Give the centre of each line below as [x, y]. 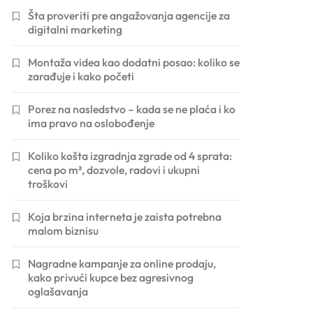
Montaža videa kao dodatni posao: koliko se [134, 62]
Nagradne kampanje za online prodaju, [122, 263]
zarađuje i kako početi [81, 76]
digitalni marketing [75, 29]
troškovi [48, 183]
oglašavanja [58, 291]
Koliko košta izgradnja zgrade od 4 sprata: [130, 155]
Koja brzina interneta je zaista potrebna [125, 216]
